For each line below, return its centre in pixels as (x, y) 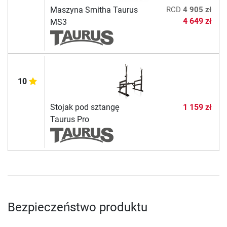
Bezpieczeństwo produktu (78, 207)
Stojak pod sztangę (85, 107)
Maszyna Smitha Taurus (94, 10)
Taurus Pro (69, 120)
